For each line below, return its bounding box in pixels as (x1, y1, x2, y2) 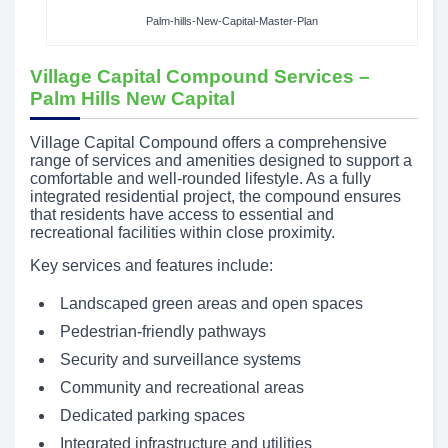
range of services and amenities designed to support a (30, 152, 412, 170)
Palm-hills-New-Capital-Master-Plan (145, 15, 318, 28)
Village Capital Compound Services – (30, 66, 370, 88)
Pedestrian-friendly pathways (60, 323, 266, 341)
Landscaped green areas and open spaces (60, 295, 363, 313)
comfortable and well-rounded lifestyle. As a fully (30, 170, 371, 188)
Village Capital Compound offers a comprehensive (30, 134, 387, 152)
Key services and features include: (30, 257, 273, 275)
